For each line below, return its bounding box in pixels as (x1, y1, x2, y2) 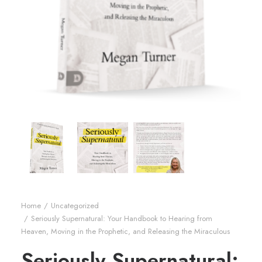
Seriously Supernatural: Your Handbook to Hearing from (31, 213, 212, 224)
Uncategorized (51, 200, 99, 211)
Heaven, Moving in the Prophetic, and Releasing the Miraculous (21, 226, 230, 237)
